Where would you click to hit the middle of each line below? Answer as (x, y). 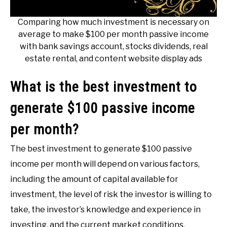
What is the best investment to (104, 87)
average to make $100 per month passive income (113, 34)
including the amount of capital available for (94, 179)
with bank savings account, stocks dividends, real (113, 47)
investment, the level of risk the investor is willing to (111, 195)
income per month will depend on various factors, (105, 164)
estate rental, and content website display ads (113, 59)
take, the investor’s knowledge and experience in (105, 210)
